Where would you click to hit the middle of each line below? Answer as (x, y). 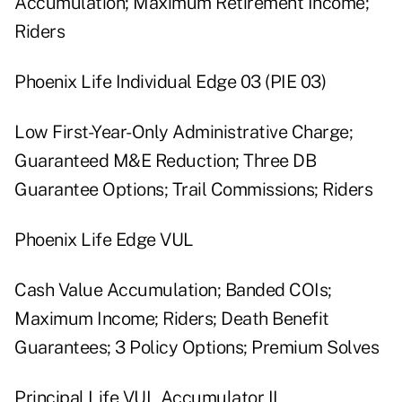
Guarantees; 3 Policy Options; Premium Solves (197, 348)
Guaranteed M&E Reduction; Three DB (165, 161)
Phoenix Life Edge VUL (104, 240)
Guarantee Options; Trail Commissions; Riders (193, 190)
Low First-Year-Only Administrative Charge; (184, 132)
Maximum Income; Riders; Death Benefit (172, 319)
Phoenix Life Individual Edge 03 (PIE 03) (170, 82)
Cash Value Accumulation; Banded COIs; (173, 290)
